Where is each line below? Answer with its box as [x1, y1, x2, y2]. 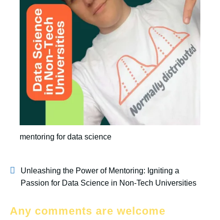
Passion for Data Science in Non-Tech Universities [21, 178, 196, 187]
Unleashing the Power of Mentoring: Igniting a [21, 166, 179, 175]
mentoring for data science [20, 132, 111, 141]
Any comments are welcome [10, 204, 165, 217]
